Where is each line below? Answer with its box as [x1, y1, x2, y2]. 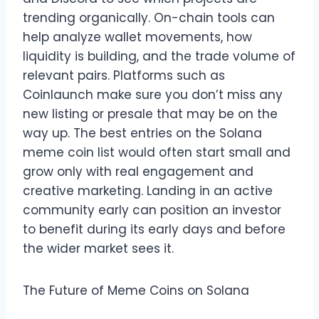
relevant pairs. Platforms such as [23, 66, 225, 84]
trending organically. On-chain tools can [23, 9, 275, 26]
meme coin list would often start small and [23, 143, 291, 161]
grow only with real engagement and [23, 162, 253, 180]
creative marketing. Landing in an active [23, 182, 273, 199]
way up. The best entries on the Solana [23, 124, 262, 142]
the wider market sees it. [23, 239, 174, 257]
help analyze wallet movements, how [23, 28, 252, 46]
